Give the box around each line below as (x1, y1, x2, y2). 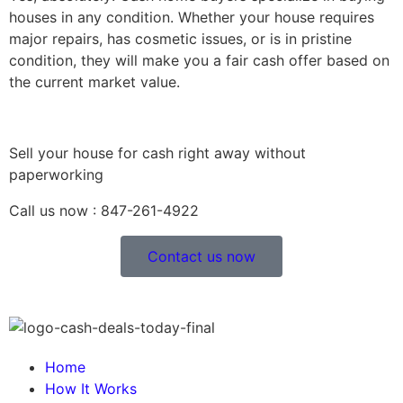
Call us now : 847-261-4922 (9, 201, 199, 219)
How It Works (45, 379, 137, 398)
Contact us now (148, 246, 255, 265)
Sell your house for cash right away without (9, 143, 306, 162)
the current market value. (9, 73, 180, 92)
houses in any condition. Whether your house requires (9, 8, 374, 27)
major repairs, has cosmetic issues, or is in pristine (9, 30, 352, 49)
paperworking (9, 165, 103, 184)
